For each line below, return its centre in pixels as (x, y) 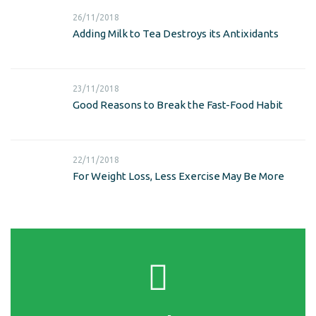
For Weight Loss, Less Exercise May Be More (178, 176)
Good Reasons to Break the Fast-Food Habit (178, 105)
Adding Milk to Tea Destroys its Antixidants (176, 34)
